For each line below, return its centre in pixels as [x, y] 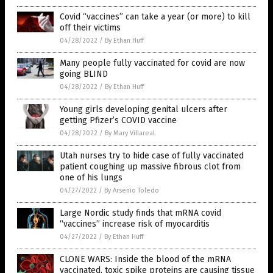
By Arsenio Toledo [132, 191]
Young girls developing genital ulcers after [144, 110]
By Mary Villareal [130, 133]
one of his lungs [91, 178]
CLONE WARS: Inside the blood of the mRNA [145, 260]
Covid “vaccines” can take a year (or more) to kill [155, 17]
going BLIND [84, 74]
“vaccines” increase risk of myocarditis [135, 224]
